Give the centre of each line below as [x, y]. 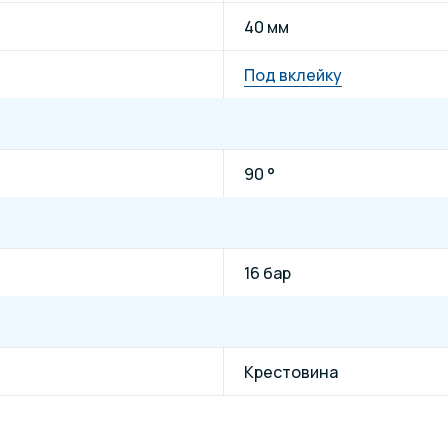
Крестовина [291, 371]
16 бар [267, 272]
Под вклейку [293, 74]
